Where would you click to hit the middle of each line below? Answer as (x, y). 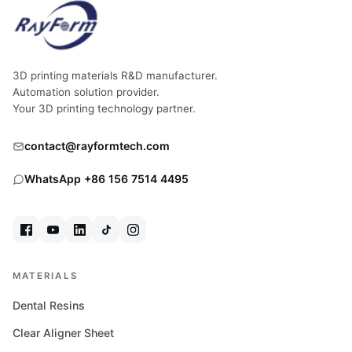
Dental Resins (49, 306)
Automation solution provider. (86, 92)
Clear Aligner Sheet (63, 333)
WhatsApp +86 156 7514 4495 (106, 179)
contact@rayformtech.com (97, 146)
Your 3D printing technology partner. (104, 109)
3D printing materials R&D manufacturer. (115, 76)
